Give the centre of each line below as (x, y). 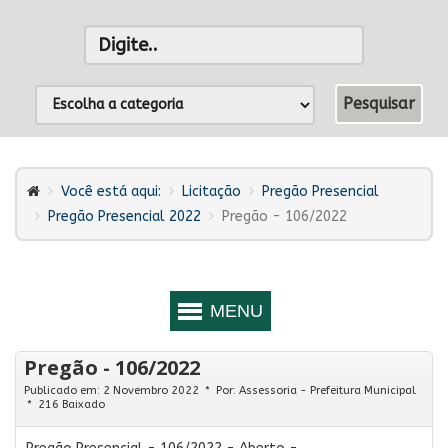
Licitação (211, 191)
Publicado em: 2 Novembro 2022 (113, 390)
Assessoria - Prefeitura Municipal (327, 390)
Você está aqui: (111, 191)
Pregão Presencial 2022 (124, 216)
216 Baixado (70, 404)
